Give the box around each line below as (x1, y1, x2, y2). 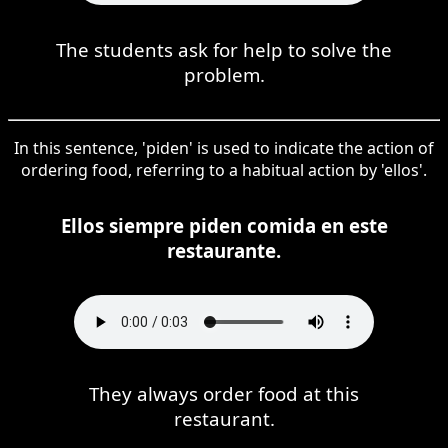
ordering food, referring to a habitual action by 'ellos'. (21, 158, 427, 181)
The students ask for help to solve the (56, 36, 392, 62)
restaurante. (167, 237, 281, 263)
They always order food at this (89, 380, 359, 406)
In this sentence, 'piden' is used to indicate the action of (14, 136, 434, 159)
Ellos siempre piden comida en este (60, 212, 388, 238)
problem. (183, 61, 265, 87)
